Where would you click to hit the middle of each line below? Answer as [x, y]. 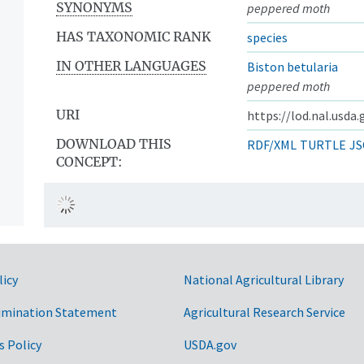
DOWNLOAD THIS [114, 143]
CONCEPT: [89, 161]
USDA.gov [210, 344]
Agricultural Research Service [264, 312]
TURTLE [323, 144]
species [267, 37]
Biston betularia [292, 66]
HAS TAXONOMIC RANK [134, 36]
